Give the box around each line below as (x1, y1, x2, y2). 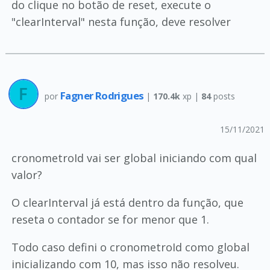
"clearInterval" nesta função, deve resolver (11, 14, 231, 29)
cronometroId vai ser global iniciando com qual (11, 151, 257, 165)
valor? (11, 168, 42, 182)
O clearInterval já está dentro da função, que (11, 195, 243, 210)
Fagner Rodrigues (60, 88, 146, 102)
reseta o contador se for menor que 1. (11, 212, 209, 227)
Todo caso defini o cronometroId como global (11, 240, 250, 254)
